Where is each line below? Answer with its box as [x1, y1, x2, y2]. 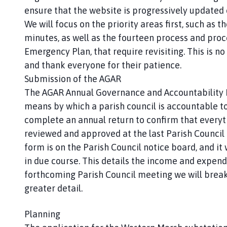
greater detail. [24, 182, 83, 194]
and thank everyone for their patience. [24, 59, 181, 70]
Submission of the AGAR [24, 73, 121, 84]
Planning [24, 208, 60, 219]
